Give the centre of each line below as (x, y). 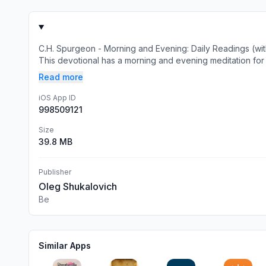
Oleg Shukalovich (78, 186)
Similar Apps (65, 246)
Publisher (55, 172)
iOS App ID (57, 98)
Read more (61, 77)
